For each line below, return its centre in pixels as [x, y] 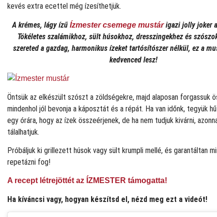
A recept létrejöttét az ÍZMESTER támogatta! [87, 181]
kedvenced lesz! [133, 60]
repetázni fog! [29, 162]
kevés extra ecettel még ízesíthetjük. [64, 6]
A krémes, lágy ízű [41, 25]
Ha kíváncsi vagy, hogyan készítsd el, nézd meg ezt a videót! [107, 199]
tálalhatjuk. [23, 132]
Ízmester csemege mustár [117, 25]
